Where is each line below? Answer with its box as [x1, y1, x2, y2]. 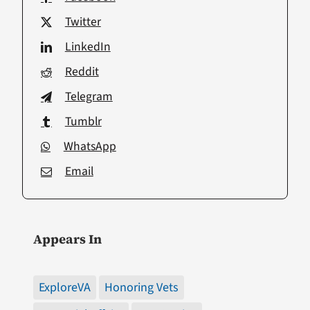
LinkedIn [64, 37, 111, 55]
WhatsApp [63, 137, 116, 155]
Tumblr [64, 112, 102, 130]
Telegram [64, 87, 113, 105]
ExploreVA [38, 278, 91, 296]
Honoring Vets [104, 278, 179, 296]
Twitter [64, 12, 101, 30]
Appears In [33, 230, 102, 248]
